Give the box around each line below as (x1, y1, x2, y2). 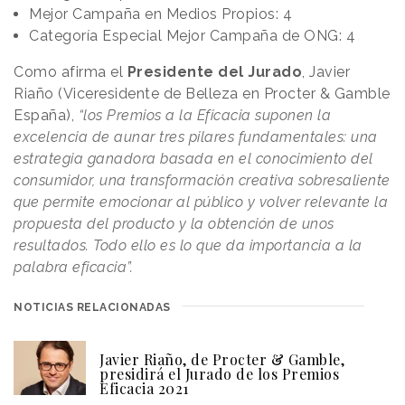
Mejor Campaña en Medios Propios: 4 (29, 5, 292, 24)
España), (14, 107, 79, 125)
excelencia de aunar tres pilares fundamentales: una (14, 128, 378, 146)
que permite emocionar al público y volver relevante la (14, 193, 388, 212)
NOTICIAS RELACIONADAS (14, 301, 171, 315)
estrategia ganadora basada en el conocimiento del (14, 150, 373, 168)
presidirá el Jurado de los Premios (99, 364, 339, 384)
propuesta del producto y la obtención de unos (14, 215, 334, 233)
